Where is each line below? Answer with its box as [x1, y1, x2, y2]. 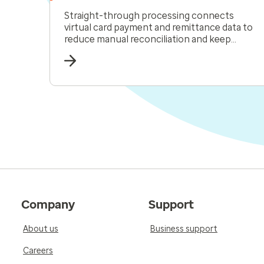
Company [21, 197, 75, 212]
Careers [23, 246, 53, 256]
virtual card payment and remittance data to [64, 22, 253, 33]
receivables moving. [64, 45, 148, 57]
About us [23, 224, 58, 234]
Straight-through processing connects [64, 10, 234, 21]
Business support [150, 224, 217, 234]
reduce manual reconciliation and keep [64, 34, 231, 45]
